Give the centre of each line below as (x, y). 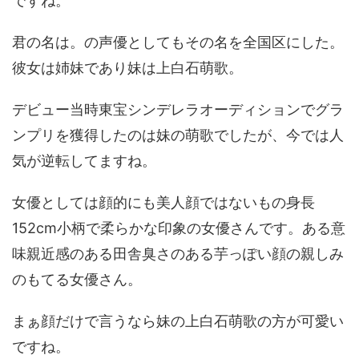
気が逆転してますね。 (84, 161)
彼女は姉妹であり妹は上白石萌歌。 (127, 68)
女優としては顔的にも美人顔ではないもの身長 (163, 203)
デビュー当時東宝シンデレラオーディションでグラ (178, 110)
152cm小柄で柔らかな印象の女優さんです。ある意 (179, 228)
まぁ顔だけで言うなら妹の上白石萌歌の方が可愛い (178, 321)
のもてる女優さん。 (77, 280)
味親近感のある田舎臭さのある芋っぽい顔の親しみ (178, 254)
